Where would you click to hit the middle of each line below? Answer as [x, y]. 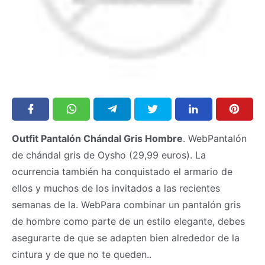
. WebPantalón [215, 138]
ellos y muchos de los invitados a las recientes [116, 188]
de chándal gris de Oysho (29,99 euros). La [109, 155]
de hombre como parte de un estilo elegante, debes [128, 221]
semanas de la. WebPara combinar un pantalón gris [126, 204]
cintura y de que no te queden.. [82, 254]
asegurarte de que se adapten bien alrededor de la [126, 237]
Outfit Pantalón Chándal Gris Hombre [97, 138]
